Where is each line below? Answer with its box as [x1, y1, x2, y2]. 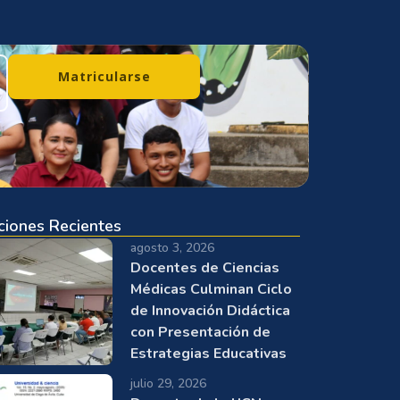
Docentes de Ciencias [130, 257, 279, 278]
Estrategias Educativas [130, 343, 287, 363]
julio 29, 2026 [130, 375, 206, 393]
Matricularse [57, 67, 151, 85]
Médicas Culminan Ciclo [130, 279, 292, 299]
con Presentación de [130, 321, 271, 342]
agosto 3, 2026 [130, 238, 214, 256]
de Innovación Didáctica [130, 300, 290, 321]
